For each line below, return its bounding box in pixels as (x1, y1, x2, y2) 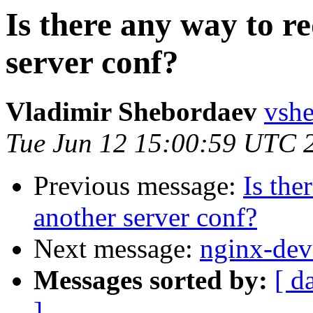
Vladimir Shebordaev (6, 96, 257, 127)
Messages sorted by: (34, 265, 268, 296)
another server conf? (34, 202, 257, 233)
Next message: (34, 233, 200, 264)
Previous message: (34, 170, 243, 201)
